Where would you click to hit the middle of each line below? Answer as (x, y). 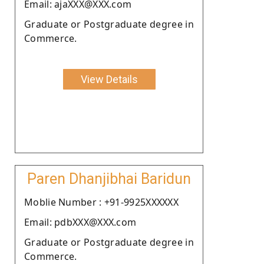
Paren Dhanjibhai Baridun (109, 179)
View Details (109, 79)
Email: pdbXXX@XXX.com (80, 222)
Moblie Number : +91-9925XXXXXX (101, 202)
